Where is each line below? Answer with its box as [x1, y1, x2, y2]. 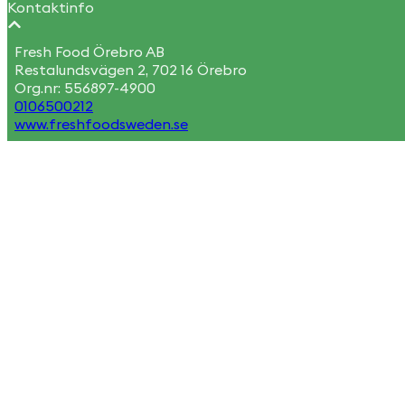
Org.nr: [14, 81, 64, 96]
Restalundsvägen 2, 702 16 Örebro [14, 63, 247, 78]
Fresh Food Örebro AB [14, 45, 165, 60]
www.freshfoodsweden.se [14, 118, 188, 132]
